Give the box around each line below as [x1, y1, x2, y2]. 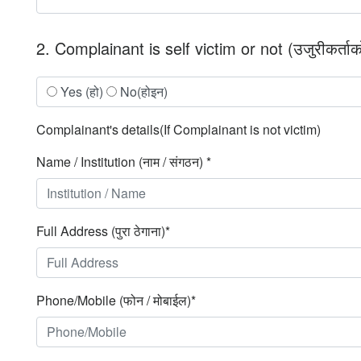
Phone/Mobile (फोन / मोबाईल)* [36, 290, 196, 309]
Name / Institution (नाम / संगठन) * [36, 151, 211, 171]
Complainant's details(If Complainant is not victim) [36, 119, 321, 139]
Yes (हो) [57, 81, 106, 101]
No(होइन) [117, 81, 168, 101]
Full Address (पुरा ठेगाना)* [36, 221, 170, 240]
